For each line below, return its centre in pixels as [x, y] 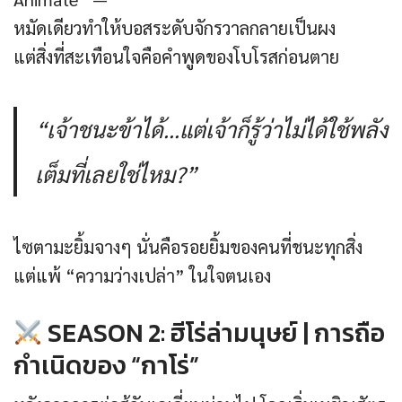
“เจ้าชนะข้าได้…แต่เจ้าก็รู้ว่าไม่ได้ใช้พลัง [211, 129]
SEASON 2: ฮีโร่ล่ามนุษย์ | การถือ [213, 333]
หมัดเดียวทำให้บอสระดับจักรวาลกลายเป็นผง [175, 28]
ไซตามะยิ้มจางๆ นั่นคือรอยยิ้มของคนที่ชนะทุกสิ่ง [188, 247]
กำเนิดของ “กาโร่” [106, 366]
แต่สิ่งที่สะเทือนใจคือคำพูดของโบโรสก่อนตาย [176, 57]
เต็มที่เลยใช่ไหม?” [116, 174]
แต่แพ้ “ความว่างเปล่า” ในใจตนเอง [142, 276]
